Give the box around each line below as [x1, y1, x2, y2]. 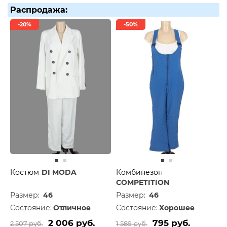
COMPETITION [116, 177, 169, 187]
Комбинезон [116, 167, 163, 177]
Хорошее [159, 203, 195, 212]
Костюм [10, 167, 39, 177]
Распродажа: [10, 5, 67, 15]
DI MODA [42, 167, 77, 177]
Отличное [53, 203, 91, 212]
